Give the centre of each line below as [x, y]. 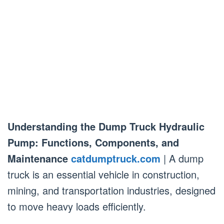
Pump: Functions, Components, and [93, 142]
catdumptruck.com [116, 158]
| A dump [182, 158]
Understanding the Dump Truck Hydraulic [106, 126]
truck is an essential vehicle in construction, [103, 174]
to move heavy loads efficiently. [77, 206]
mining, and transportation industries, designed [111, 190]
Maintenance [38, 158]
